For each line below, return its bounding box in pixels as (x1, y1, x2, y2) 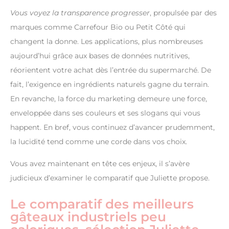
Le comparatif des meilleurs (10, 196, 194, 212)
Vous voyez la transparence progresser (10, 8, 150, 17)
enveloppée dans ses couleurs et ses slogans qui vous (10, 108, 200, 118)
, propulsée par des (150, 8, 217, 17)
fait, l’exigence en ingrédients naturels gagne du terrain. (10, 79, 209, 89)
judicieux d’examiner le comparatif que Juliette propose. (10, 173, 210, 182)
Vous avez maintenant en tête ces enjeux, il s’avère (10, 158, 190, 168)
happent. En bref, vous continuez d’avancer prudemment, (10, 122, 215, 132)
